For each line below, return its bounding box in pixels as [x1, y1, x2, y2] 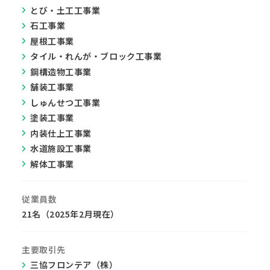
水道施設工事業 [30, 142, 92, 154]
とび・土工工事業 [30, 4, 101, 16]
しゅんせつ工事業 [30, 96, 101, 108]
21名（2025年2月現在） [22, 208, 119, 220]
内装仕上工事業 [30, 127, 92, 139]
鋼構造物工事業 [30, 65, 92, 78]
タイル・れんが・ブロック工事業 [30, 50, 162, 62]
